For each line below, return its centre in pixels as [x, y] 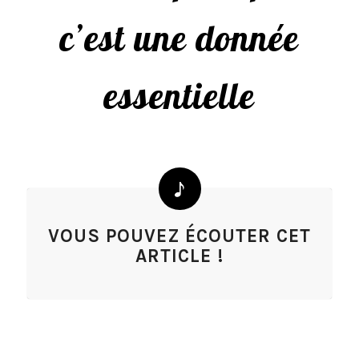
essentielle [179, 95]
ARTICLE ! [179, 256]
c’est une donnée [179, 38]
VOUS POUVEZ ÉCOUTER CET [179, 236]
